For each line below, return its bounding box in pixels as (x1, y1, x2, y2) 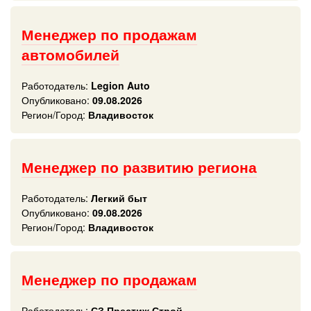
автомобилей (22, 44, 119, 65)
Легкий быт (88, 191, 147, 205)
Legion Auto (88, 78, 150, 92)
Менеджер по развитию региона (22, 157, 257, 177)
